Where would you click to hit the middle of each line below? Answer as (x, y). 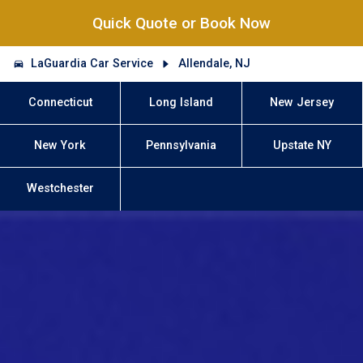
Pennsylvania (181, 146)
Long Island (181, 102)
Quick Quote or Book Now (181, 23)
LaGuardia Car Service (92, 63)
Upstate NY (302, 146)
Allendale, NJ (214, 63)
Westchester (60, 189)
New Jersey (302, 102)
